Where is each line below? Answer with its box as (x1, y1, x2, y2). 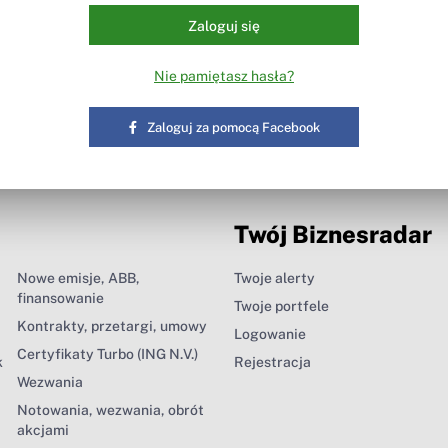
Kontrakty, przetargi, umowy (16, 317, 207, 334)
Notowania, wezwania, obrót (16, 401, 204, 418)
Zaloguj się (188, 17, 260, 34)
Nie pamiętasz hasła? (154, 67, 294, 84)
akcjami (16, 421, 69, 438)
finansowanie (16, 289, 104, 306)
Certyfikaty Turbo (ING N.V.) (16, 345, 198, 362)
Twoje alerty (234, 269, 315, 286)
